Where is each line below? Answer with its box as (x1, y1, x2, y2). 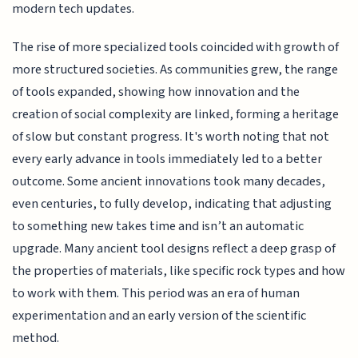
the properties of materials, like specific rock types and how (12, 261, 346, 281)
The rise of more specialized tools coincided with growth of (12, 38, 340, 58)
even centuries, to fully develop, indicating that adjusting (12, 194, 332, 214)
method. (12, 328, 60, 348)
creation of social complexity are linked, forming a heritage (12, 105, 340, 125)
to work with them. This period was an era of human (12, 284, 300, 304)
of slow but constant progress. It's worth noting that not (12, 127, 330, 147)
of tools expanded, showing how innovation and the (12, 82, 300, 102)
